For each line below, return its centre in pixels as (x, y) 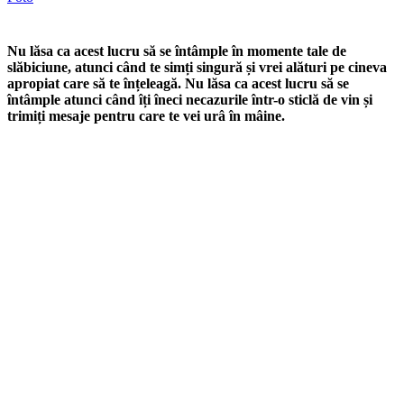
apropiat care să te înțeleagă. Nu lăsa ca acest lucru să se (178, 83)
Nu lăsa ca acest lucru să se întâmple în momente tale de (177, 50)
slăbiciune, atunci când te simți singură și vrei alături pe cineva (197, 67)
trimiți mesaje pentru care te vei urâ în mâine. (146, 115)
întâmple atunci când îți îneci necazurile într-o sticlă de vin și (190, 99)
